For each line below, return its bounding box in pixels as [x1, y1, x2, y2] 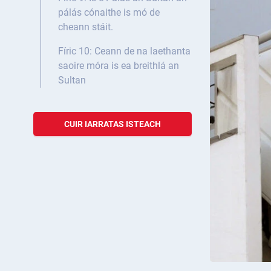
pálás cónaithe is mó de [58, 7, 160, 19]
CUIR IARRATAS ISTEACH [64, 119, 161, 129]
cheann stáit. [58, 21, 113, 33]
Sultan [58, 74, 86, 87]
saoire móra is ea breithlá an [58, 60, 179, 72]
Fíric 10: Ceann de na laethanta [58, 45, 191, 57]
